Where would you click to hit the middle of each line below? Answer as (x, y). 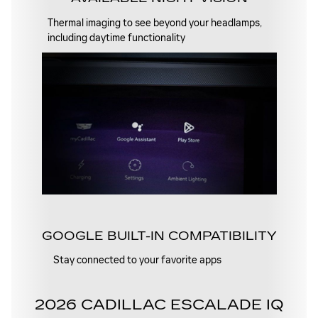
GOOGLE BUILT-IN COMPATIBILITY (159, 236)
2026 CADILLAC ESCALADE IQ (159, 305)
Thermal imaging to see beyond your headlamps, (154, 23)
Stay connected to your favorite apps (138, 261)
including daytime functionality (116, 38)
